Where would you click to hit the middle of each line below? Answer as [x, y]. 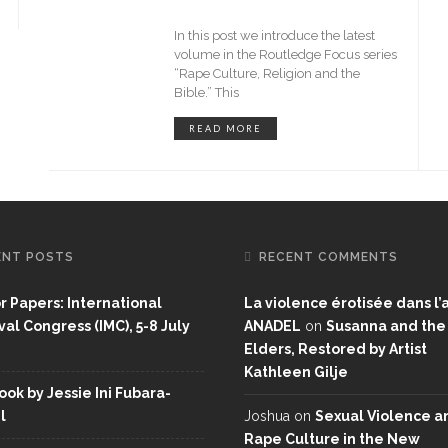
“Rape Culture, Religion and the [267, 73]
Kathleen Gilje [296, 372]
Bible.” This [206, 92]
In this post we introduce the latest [274, 35]
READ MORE [225, 128]
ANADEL [272, 326]
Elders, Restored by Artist [335, 349]
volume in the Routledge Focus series [285, 54]
